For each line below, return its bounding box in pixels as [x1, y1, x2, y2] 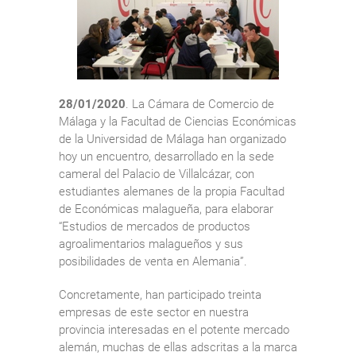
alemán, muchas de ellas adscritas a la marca [59, 339, 297, 354]
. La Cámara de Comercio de [126, 96, 274, 111]
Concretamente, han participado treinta [59, 287, 261, 302]
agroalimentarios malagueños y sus [59, 236, 243, 251]
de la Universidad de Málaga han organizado [59, 131, 286, 146]
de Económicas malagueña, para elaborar [59, 201, 273, 216]
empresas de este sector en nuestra [59, 304, 249, 319]
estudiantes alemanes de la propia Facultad [59, 184, 284, 199]
